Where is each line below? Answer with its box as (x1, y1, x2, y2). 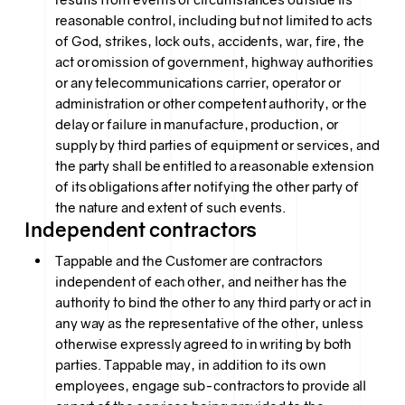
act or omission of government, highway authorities (54, 53, 374, 71)
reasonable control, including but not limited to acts (54, 12, 372, 30)
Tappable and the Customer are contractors (54, 251, 323, 269)
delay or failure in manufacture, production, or (54, 116, 339, 134)
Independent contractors (24, 218, 258, 243)
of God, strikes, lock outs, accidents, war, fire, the (54, 33, 364, 51)
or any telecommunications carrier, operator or (54, 74, 341, 92)
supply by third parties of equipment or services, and (54, 137, 380, 155)
